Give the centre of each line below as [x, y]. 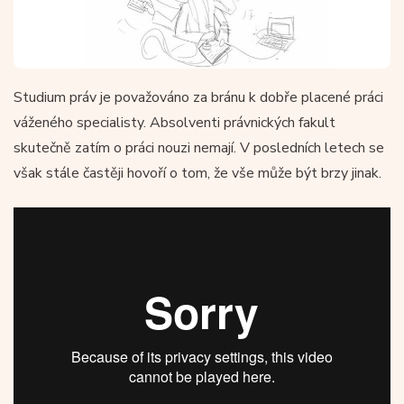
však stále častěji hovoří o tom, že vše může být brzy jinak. [197, 173]
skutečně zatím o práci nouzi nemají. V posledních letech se [199, 147]
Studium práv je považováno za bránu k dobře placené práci [198, 97]
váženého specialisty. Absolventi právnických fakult [174, 122]
